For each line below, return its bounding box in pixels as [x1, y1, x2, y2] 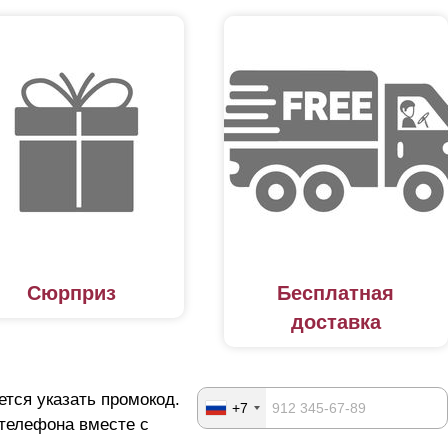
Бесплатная [277, 281, 395, 304]
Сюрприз [27, 281, 117, 304]
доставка [290, 310, 381, 333]
